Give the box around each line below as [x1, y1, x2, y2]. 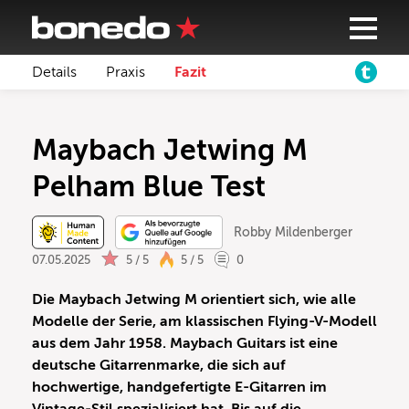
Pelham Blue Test [32, 170, 266, 203]
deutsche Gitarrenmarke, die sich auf [32, 357, 286, 374]
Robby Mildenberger [233, 225, 352, 239]
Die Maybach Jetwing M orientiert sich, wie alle [32, 291, 356, 309]
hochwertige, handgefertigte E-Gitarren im [32, 379, 327, 396]
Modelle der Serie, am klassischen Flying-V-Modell [32, 313, 377, 330]
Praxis [106, 64, 145, 80]
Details [32, 64, 77, 80]
